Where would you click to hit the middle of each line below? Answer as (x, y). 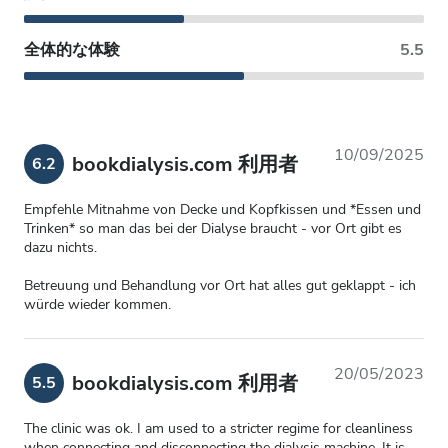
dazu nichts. (60, 247)
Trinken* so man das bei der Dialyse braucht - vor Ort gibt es (213, 228)
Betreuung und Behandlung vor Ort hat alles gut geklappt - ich (220, 285)
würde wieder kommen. (97, 304)
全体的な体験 (72, 50)
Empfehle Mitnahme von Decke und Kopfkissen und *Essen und (222, 209)
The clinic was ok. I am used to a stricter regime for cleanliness (218, 428)
